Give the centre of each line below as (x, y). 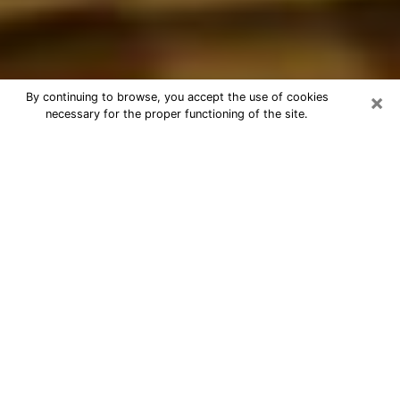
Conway (55, 169)
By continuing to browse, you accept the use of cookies (177, 97)
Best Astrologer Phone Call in (161, 144)
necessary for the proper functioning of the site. (177, 114)
